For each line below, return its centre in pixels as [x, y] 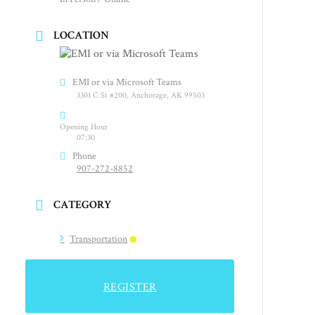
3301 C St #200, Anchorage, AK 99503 [141, 95]
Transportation [99, 239]
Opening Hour [84, 127]
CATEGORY [83, 205]
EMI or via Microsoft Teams [127, 82]
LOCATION [82, 35]
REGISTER [130, 287]
